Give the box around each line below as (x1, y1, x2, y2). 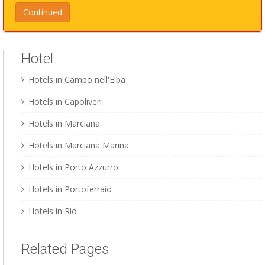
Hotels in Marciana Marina (28, 140, 129, 151)
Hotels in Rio (28, 205, 77, 217)
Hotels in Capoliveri (28, 96, 102, 108)
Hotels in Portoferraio (28, 183, 112, 195)
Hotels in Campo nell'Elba (28, 74, 125, 86)
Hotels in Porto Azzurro (28, 161, 118, 173)
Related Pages (21, 241, 109, 258)
